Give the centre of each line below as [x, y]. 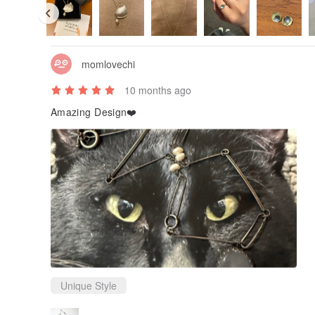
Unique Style [89, 286]
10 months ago [158, 90]
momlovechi [108, 64]
